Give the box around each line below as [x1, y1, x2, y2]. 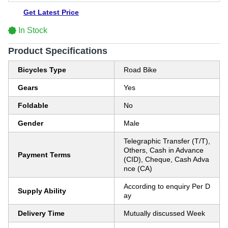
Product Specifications [8, 46, 107, 56]
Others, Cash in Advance [124, 146, 204, 154]
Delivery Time [18, 209, 65, 217]
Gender [18, 119, 43, 127]
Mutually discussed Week [124, 209, 205, 217]
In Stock [18, 26, 47, 35]
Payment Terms [18, 151, 71, 159]
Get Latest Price [23, 8, 79, 16]
